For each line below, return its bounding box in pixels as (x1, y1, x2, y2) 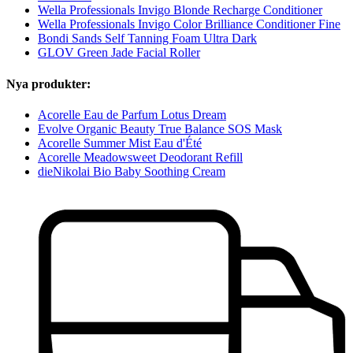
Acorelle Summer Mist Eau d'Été (38, 136, 202, 150)
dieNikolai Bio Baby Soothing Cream (38, 164, 225, 178)
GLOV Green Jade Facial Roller (38, 46, 200, 60)
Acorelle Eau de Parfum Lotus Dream (38, 107, 226, 121)
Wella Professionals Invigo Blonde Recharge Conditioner (38, 3, 322, 17)
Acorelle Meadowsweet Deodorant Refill (38, 150, 243, 164)
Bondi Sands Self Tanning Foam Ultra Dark (38, 32, 257, 46)
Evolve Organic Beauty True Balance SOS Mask (38, 121, 282, 136)
